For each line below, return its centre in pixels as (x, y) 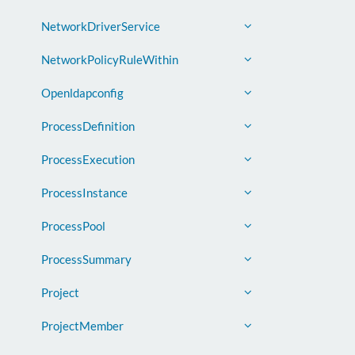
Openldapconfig (82, 93)
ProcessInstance (84, 193)
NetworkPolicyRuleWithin (110, 59)
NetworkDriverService (101, 26)
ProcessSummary (86, 259)
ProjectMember (82, 326)
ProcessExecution (88, 159)
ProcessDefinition (88, 126)
